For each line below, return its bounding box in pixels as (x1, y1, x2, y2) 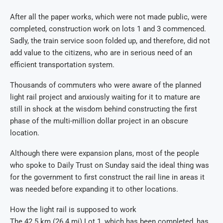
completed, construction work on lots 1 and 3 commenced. (10, 24, 206, 34)
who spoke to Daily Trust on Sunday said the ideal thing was (10, 161, 209, 170)
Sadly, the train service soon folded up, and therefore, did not (10, 36, 210, 46)
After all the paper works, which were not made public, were (10, 12, 207, 22)
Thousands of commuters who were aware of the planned (10, 81, 201, 90)
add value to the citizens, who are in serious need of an (10, 48, 192, 58)
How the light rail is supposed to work (10, 205, 136, 215)
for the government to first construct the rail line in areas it (10, 173, 205, 182)
